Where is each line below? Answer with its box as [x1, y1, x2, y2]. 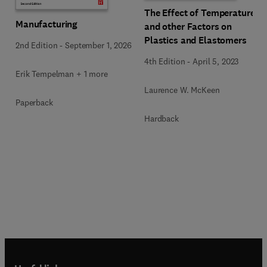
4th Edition [144, 56, 185, 67]
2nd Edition [15, 40, 58, 51]
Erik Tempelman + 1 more [15, 69, 108, 79]
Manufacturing [15, 18, 78, 30]
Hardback [144, 113, 179, 124]
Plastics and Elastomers [144, 34, 247, 46]
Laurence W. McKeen [144, 85, 220, 95]
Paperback [15, 97, 53, 108]
